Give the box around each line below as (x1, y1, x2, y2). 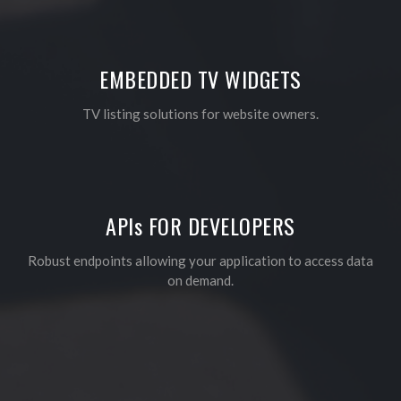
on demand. (167, 271, 234, 288)
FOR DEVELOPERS (142, 209, 295, 242)
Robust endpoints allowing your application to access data (28, 252, 373, 269)
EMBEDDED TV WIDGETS (99, 62, 302, 95)
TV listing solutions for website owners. (82, 105, 319, 122)
